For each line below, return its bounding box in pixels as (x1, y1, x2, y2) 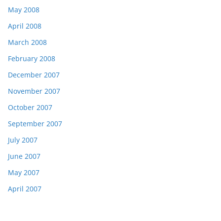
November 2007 (8, 86, 60, 96)
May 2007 (8, 167, 39, 177)
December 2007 (8, 70, 60, 79)
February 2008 (8, 53, 55, 63)
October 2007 (8, 102, 52, 112)
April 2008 (8, 21, 41, 31)
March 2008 (8, 37, 47, 47)
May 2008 (8, 4, 39, 14)
